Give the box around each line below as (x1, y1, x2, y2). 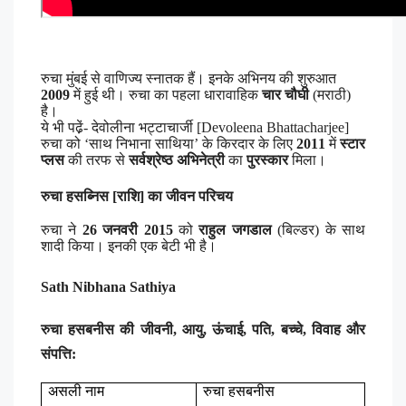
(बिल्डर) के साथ (271, 222, 366, 238)
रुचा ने (41, 222, 82, 238)
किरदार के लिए (217, 135, 296, 151)
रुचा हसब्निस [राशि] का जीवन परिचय (41, 188, 233, 204)
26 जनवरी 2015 (82, 222, 173, 238)
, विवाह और (302, 322, 366, 338)
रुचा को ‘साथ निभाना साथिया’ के (41, 135, 217, 151)
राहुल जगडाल (198, 222, 272, 238)
